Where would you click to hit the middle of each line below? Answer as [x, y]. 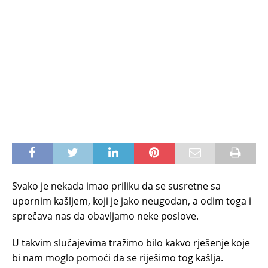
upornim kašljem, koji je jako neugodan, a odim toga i [132, 201]
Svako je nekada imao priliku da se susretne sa [116, 186]
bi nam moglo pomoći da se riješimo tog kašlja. [118, 258]
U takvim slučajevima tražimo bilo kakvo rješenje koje [131, 243]
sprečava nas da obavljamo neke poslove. [105, 216]
